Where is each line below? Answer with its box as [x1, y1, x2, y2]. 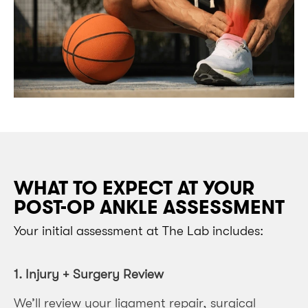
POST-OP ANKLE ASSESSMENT [14, 195, 285, 221]
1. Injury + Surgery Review [14, 266, 164, 282]
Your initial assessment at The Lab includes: [14, 223, 263, 239]
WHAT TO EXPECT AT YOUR [14, 175, 254, 202]
